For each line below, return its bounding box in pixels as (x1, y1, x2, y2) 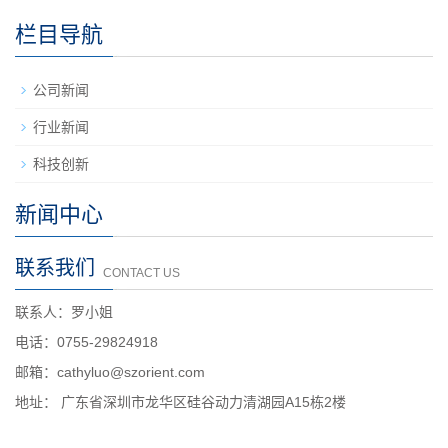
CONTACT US (103, 266, 180, 280)
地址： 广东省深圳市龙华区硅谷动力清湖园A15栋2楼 (15, 394, 346, 410)
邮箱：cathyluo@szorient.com (15, 364, 205, 380)
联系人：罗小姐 (15, 304, 113, 320)
